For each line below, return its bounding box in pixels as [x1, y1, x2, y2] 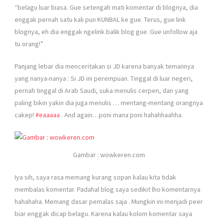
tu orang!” [15, 39, 43, 48]
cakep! [15, 110, 36, 119]
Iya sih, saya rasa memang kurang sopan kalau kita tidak [15, 172, 176, 182]
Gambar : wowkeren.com [73, 150, 145, 159]
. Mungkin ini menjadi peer [128, 197, 203, 206]
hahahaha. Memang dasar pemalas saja [15, 197, 128, 206]
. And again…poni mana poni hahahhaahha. [61, 110, 183, 119]
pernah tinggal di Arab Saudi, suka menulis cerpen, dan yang [15, 86, 189, 95]
